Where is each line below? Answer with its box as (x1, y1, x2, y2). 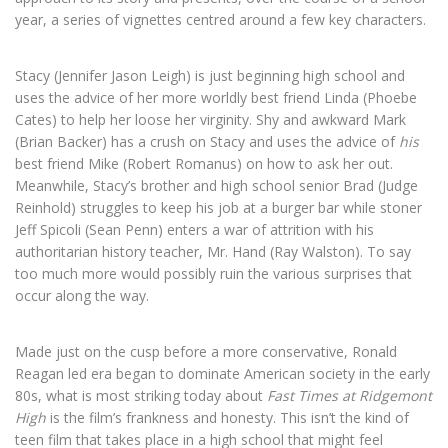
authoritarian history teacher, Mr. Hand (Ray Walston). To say (15, 242, 411, 262)
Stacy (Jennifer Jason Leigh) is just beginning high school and (15, 66, 405, 86)
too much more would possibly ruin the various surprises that (15, 264, 412, 284)
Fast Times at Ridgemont (267, 386, 432, 406)
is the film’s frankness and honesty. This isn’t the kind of (46, 408, 409, 428)
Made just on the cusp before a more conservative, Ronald (15, 342, 397, 362)
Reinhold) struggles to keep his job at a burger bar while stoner (15, 198, 422, 218)
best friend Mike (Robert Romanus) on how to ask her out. (15, 154, 393, 174)
